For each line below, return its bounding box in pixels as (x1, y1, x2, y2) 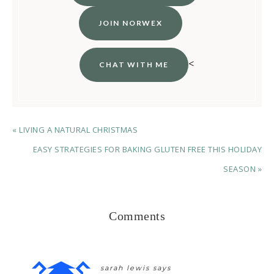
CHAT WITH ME (99, 59, 169, 69)
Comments (109, 209, 165, 223)
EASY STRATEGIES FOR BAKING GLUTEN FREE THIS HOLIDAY (32, 143, 262, 155)
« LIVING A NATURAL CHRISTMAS (12, 124, 138, 135)
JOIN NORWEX (98, 18, 163, 28)
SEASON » (223, 163, 262, 174)
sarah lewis (100, 263, 150, 272)
